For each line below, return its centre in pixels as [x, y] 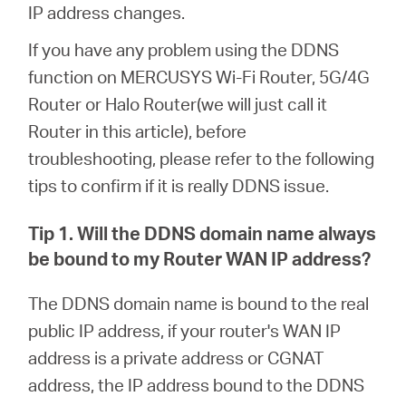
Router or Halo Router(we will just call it [178, 104]
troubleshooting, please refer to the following [202, 158]
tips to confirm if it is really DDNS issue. [179, 185]
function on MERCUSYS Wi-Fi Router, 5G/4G [199, 77]
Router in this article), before [138, 131]
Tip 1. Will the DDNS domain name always [203, 233]
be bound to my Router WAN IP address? [200, 258]
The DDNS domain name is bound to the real [199, 303]
